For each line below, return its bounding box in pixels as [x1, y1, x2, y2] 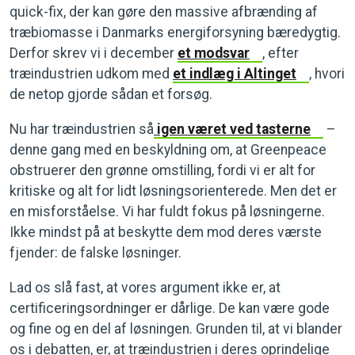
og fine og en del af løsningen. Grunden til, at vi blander [10, 321, 342, 337]
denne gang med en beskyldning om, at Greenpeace [10, 142, 326, 158]
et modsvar [177, 45, 250, 61]
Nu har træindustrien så [10, 121, 154, 137]
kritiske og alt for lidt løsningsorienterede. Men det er [10, 183, 337, 199]
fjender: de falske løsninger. [10, 245, 185, 261]
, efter [261, 45, 299, 61]
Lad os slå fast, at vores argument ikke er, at [10, 280, 281, 296]
